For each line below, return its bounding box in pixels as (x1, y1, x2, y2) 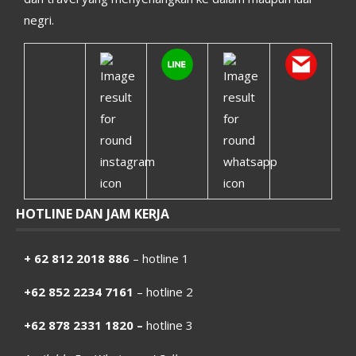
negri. (24, 12, 54, 29)
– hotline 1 (130, 250, 189, 267)
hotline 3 (143, 317, 193, 334)
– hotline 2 (133, 284, 193, 300)
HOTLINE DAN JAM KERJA (16, 205, 169, 223)
